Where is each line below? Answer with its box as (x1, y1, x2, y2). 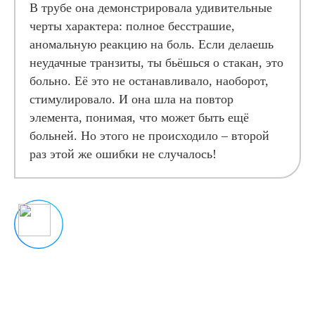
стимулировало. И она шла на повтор (30, 92, 233, 106)
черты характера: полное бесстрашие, (30, 19, 235, 33)
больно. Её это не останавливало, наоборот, (30, 74, 269, 88)
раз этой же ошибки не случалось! (30, 147, 217, 161)
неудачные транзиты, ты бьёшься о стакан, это (30, 56, 283, 70)
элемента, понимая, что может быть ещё (30, 110, 249, 124)
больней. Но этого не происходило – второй (30, 129, 269, 143)
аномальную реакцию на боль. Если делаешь (30, 37, 274, 51)
